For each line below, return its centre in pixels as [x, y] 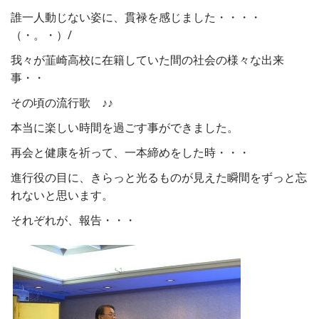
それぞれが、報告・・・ [73, 220]
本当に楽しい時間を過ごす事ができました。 [125, 127]
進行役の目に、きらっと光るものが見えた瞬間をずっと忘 [159, 177]
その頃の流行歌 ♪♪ [62, 103]
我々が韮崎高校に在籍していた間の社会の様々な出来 [147, 60]
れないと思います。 [62, 195]
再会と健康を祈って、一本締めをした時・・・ [130, 152]
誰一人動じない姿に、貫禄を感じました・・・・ [136, 17]
